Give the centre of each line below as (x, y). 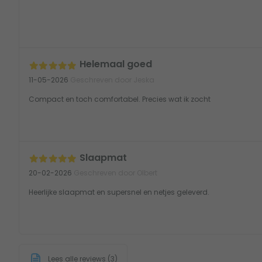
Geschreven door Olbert (115, 173)
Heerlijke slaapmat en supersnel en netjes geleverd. (119, 192)
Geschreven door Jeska (111, 80)
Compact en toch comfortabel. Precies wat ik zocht (120, 99)
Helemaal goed (116, 64)
